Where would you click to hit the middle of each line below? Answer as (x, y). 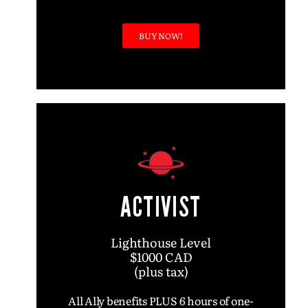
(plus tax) (161, 271)
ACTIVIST (161, 207)
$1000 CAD (161, 257)
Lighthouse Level (161, 242)
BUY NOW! (161, 36)
